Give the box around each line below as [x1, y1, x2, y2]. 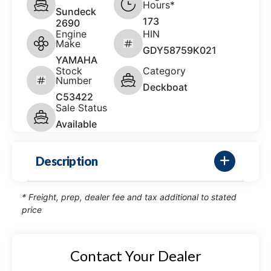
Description [36, 154, 98, 169]
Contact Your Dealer [70, 246, 201, 264]
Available [56, 117, 97, 130]
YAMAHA [56, 53, 97, 66]
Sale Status [56, 101, 107, 114]
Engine [56, 27, 87, 40]
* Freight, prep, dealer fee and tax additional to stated [22, 191, 237, 202]
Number [56, 74, 92, 87]
